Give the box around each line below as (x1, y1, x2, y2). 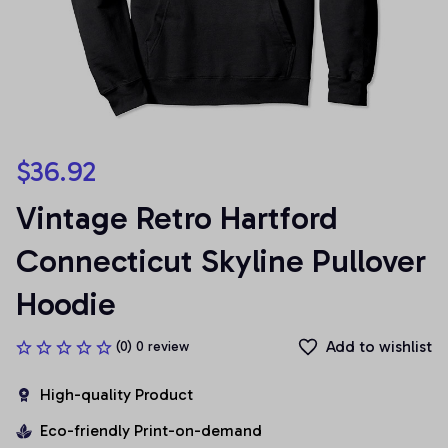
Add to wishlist (326, 337, 432, 356)
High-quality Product (40, 385, 193, 404)
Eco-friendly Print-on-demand (40, 421, 262, 440)
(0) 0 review (116, 338, 189, 355)
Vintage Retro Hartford (16, 199, 338, 237)
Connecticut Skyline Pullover (16, 242, 426, 280)
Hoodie (16, 285, 116, 323)
